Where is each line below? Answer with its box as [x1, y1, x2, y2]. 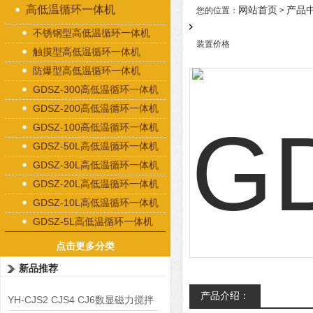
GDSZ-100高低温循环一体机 [33, 122, 159, 133]
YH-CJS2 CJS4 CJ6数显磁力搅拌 [8, 294, 154, 305]
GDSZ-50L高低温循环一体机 [33, 140, 159, 152]
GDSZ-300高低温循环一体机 [33, 84, 159, 95]
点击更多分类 [56, 240, 115, 252]
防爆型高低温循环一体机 [33, 65, 140, 76]
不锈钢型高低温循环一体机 [33, 27, 150, 38]
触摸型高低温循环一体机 [33, 46, 140, 57]
